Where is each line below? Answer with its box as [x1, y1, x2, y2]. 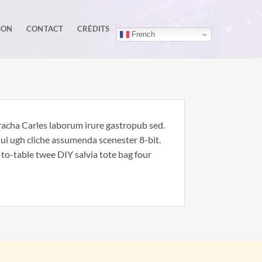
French [129, 29, 156, 39]
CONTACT [26, 23, 64, 33]
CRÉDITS [77, 23, 110, 33]
